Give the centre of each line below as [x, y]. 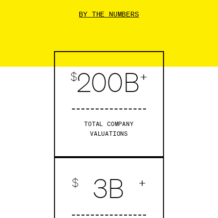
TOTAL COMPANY [109, 124]
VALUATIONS [109, 134]
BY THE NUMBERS [109, 14]
